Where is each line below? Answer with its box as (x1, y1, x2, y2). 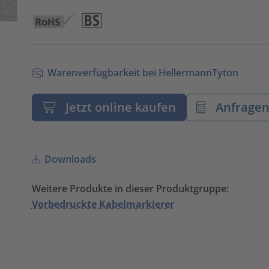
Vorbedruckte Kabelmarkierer (31, 198, 174, 211)
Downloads (41, 153, 96, 166)
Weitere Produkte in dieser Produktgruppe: (31, 182, 229, 196)
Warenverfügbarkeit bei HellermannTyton (45, 66, 239, 80)
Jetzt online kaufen (59, 99, 177, 116)
